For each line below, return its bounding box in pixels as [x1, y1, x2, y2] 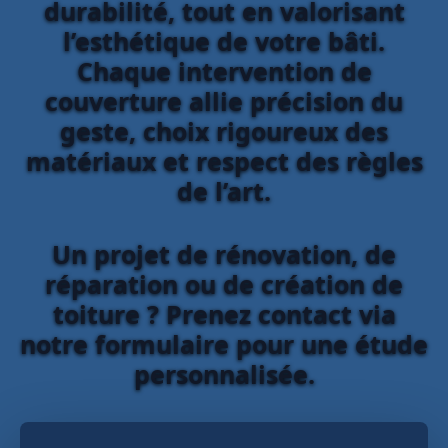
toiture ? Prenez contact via [52, 296, 396, 331]
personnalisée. [133, 356, 315, 391]
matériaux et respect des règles [25, 143, 423, 178]
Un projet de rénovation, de [52, 236, 396, 271]
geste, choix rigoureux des [60, 113, 388, 148]
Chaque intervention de [76, 53, 372, 88]
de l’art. [177, 173, 271, 208]
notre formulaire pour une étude [20, 326, 428, 361]
